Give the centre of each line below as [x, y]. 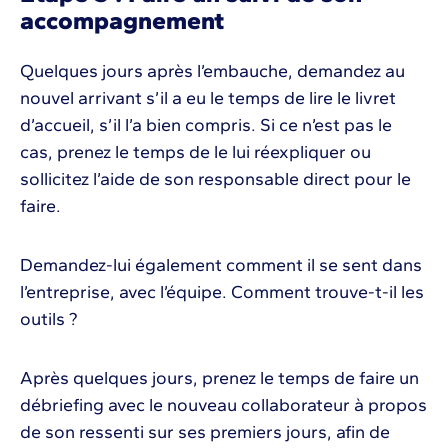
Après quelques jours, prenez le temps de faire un [219, 377]
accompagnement [125, 19]
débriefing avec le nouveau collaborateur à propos [223, 404]
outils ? [51, 318]
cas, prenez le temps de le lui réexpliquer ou [195, 151]
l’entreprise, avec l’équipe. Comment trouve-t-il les [222, 291]
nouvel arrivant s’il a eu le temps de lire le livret [208, 97]
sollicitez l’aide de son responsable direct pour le [215, 178]
